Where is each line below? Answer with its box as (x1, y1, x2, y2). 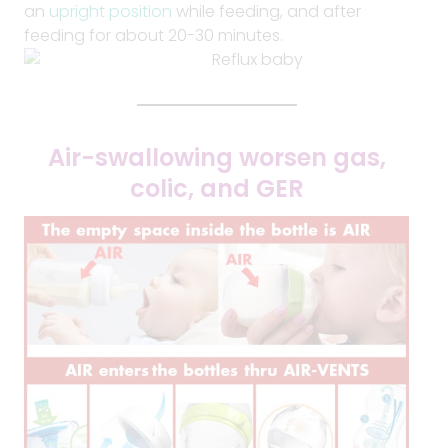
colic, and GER (129, 172, 304, 205)
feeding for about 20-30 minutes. (24, 24, 283, 47)
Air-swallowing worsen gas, (47, 141, 386, 174)
